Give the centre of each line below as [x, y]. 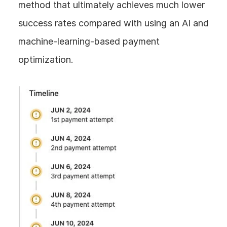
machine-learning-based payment [89, 41]
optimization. [46, 60]
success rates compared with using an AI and [113, 23]
